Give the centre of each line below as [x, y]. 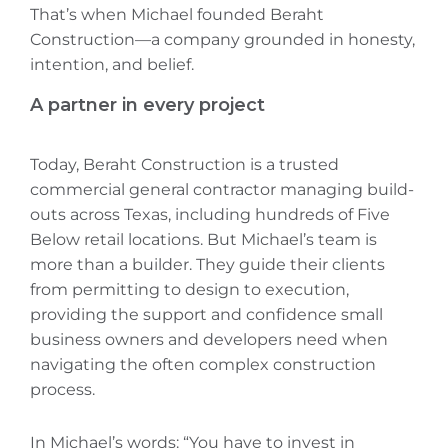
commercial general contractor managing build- [222, 190]
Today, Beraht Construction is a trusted [184, 165]
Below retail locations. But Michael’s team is [203, 240]
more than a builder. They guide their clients [207, 265]
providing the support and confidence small [206, 315]
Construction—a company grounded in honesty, [222, 40]
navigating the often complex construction [203, 365]
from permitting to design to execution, [189, 290]
